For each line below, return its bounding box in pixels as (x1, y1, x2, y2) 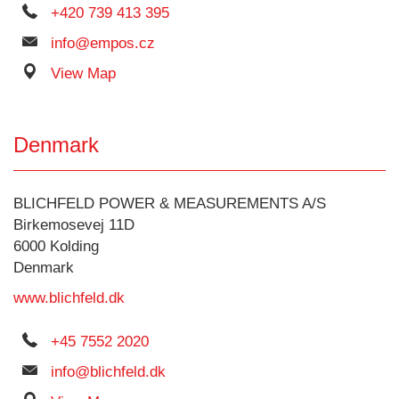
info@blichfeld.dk (51, 363, 166, 380)
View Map (51, 65, 116, 82)
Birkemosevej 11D (13, 216, 134, 233)
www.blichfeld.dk (13, 289, 125, 306)
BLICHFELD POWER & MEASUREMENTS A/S (13, 195, 326, 212)
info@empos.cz (51, 35, 155, 52)
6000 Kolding (13, 238, 99, 255)
